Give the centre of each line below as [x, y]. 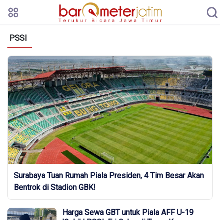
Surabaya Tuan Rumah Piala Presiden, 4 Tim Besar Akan [109, 176]
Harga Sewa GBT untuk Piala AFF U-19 [128, 212]
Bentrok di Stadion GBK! [55, 187]
